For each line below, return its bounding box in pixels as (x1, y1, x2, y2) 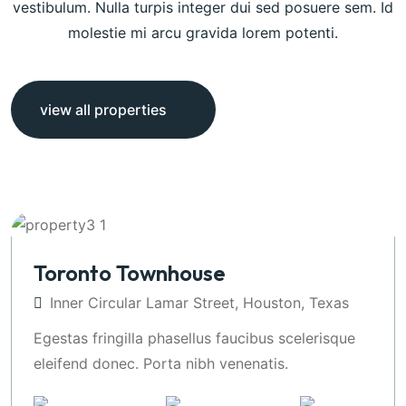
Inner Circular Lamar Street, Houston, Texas (50, 293, 349, 312)
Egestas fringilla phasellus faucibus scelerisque (34, 328, 355, 347)
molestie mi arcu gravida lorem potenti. (68, 24, 338, 43)
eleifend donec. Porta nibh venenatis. (34, 353, 288, 372)
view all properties (40, 101, 167, 120)
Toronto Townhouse (34, 258, 226, 286)
